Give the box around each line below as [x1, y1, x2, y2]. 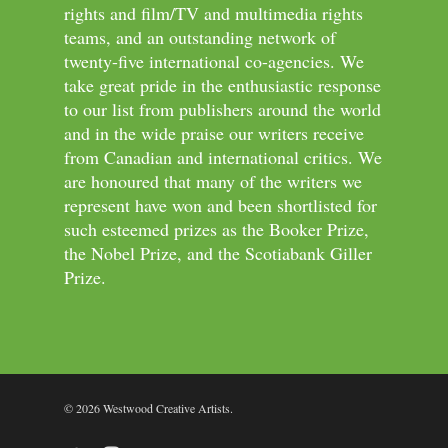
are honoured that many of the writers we [64, 169, 362, 193]
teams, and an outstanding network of [64, 25, 336, 49]
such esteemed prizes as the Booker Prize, [64, 217, 369, 241]
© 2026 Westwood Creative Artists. [64, 400, 233, 416]
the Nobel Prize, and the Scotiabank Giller [64, 241, 372, 265]
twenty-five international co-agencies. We [64, 49, 364, 73]
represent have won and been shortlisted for [64, 193, 377, 217]
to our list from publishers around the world [64, 97, 381, 121]
